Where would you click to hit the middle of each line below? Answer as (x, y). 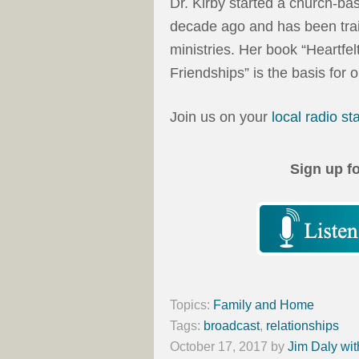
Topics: (192, 305)
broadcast (232, 325)
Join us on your (221, 117)
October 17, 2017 (219, 346)
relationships (303, 325)
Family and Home (264, 305)
